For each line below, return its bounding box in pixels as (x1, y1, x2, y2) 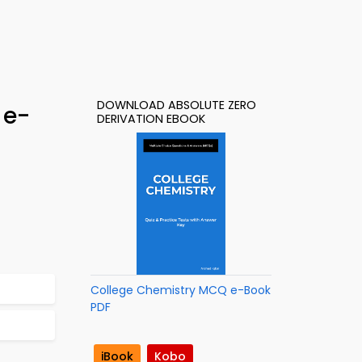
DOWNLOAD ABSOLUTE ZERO (97, 97, 256, 113)
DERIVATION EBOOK (97, 111, 205, 127)
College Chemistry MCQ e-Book (90, 282, 271, 298)
